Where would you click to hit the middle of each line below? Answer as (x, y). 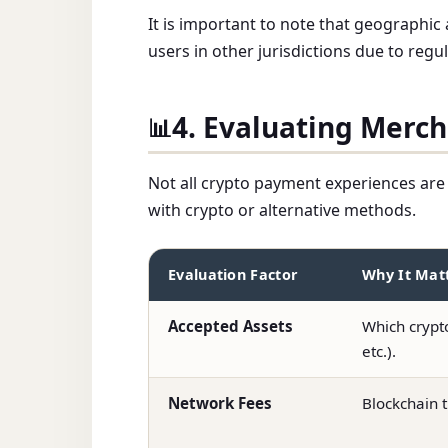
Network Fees (220, 403)
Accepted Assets (231, 326)
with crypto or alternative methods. (282, 210)
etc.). (379, 351)
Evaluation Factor (233, 275)
